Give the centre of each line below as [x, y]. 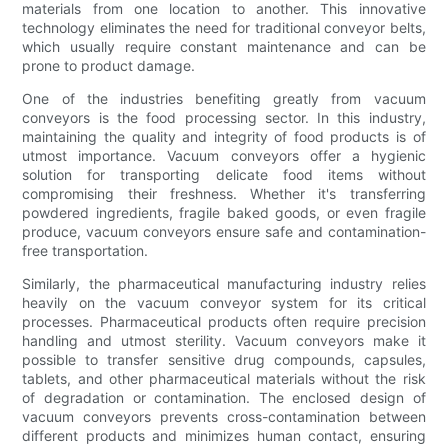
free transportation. [85, 250]
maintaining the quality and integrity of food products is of [224, 136]
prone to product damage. [109, 65]
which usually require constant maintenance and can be [224, 46]
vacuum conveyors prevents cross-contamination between [224, 416]
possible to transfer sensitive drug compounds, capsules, [224, 359]
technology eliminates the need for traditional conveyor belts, [224, 27]
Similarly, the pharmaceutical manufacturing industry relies [224, 283]
